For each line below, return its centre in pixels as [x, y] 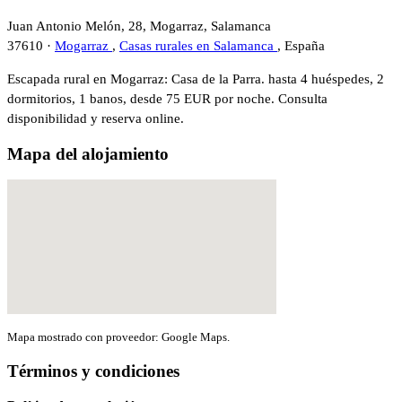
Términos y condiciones [93, 371]
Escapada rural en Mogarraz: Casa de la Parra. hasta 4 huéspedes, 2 [196, 79]
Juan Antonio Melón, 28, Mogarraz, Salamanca [139, 26]
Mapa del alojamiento [88, 154]
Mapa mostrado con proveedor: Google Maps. [118, 336]
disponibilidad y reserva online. [96, 119]
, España [301, 46]
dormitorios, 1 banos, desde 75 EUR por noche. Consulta [167, 99]
